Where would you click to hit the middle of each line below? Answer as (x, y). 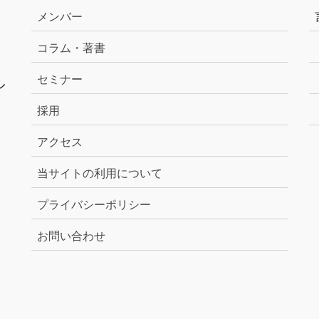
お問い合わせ (71, 235)
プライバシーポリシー (94, 204)
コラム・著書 (71, 47)
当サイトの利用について (100, 172)
